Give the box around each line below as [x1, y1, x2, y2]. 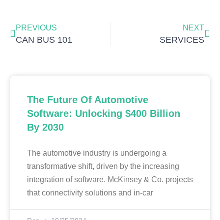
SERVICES [160, 34, 204, 45]
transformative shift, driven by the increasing [27, 162, 179, 170]
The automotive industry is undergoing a [27, 148, 166, 157]
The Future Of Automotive [27, 94, 148, 105]
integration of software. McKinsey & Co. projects [27, 175, 193, 184]
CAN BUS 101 [16, 34, 72, 45]
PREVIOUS [16, 23, 57, 32]
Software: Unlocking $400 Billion [27, 108, 180, 119]
